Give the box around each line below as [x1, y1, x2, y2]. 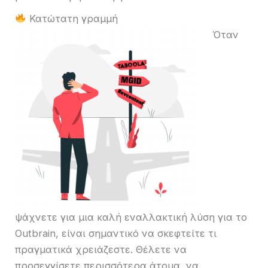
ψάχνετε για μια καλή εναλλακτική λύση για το [15, 211, 247, 223]
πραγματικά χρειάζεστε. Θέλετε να [15, 243, 187, 255]
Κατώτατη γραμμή [26, 12, 118, 25]
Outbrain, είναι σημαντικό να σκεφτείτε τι [15, 227, 217, 239]
